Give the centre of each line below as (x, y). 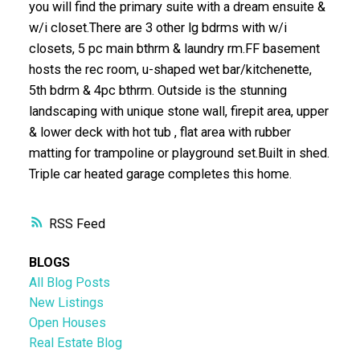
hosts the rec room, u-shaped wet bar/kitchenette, (170, 69)
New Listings (66, 303)
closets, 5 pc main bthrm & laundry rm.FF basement (174, 48)
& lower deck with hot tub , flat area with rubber (160, 132)
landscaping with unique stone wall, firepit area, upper (178, 111)
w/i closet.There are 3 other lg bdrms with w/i (157, 27)
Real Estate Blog (75, 343)
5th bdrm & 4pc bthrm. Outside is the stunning (157, 90)
